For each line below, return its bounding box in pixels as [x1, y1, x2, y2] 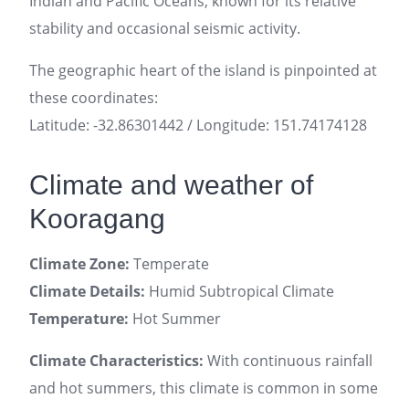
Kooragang [29, 204, 165, 234]
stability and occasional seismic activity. [29, 18, 300, 38]
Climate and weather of [29, 170, 313, 200]
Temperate [130, 254, 209, 274]
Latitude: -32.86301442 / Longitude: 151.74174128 [29, 115, 367, 135]
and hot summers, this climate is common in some [29, 378, 378, 398]
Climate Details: [29, 281, 145, 301]
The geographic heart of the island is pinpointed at [29, 60, 377, 80]
